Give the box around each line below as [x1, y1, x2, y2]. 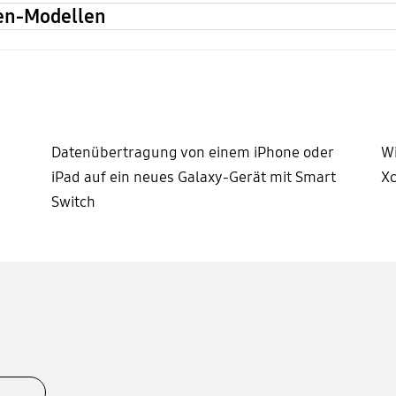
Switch [50, 192, 95, 211]
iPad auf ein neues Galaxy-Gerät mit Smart [50, 167, 336, 187]
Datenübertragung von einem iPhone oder [50, 142, 333, 162]
